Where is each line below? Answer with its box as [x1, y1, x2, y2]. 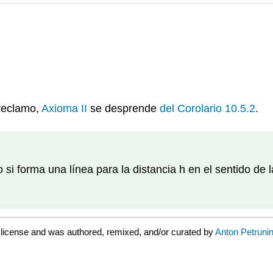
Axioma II [41, 102, 87, 115]
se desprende [87, 102, 160, 115]
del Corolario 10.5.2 [160, 102, 255, 115]
